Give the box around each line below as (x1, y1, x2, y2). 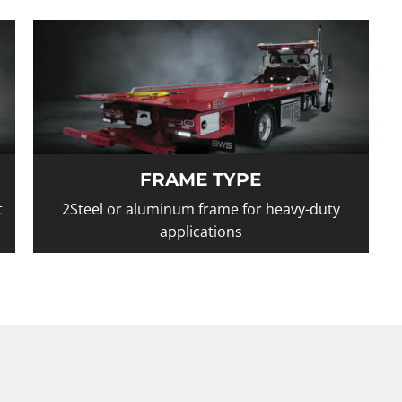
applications (159, 221, 242, 241)
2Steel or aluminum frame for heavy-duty (61, 198, 340, 219)
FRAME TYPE (140, 168, 262, 190)
